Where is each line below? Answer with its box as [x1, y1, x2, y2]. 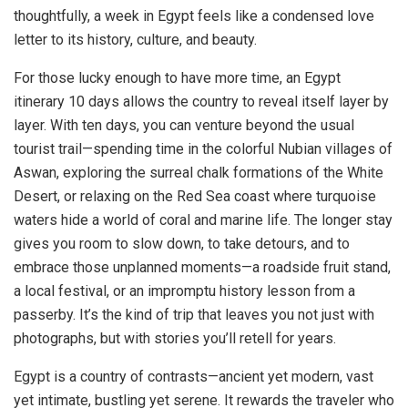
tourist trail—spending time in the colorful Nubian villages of [14, 140, 393, 158]
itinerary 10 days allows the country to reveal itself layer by [14, 93, 389, 110]
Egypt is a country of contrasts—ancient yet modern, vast [14, 368, 373, 385]
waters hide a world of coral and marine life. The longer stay [14, 211, 393, 229]
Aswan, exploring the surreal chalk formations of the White [14, 164, 383, 181]
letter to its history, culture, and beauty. [14, 31, 257, 48]
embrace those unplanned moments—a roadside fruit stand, [14, 259, 391, 276]
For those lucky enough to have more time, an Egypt [14, 69, 341, 87]
